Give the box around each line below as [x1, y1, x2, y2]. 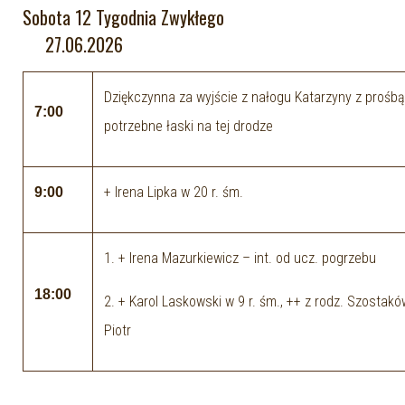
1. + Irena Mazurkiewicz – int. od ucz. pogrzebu [104, 250, 376, 267]
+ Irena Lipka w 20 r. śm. [104, 184, 243, 201]
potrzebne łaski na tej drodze [104, 118, 273, 135]
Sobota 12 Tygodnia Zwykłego [23, 4, 301, 31]
